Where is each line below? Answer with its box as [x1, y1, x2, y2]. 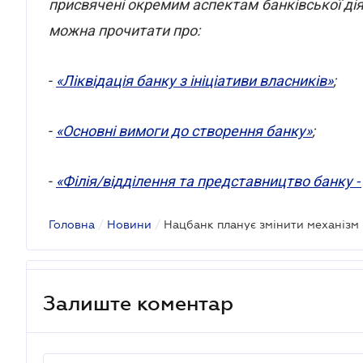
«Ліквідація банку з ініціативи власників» [56, 72, 333, 89]
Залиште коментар [43, 291, 233, 314]
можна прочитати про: [49, 22, 200, 39]
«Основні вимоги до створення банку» [56, 122, 312, 139]
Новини [107, 218, 152, 231]
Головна [49, 218, 95, 231]
